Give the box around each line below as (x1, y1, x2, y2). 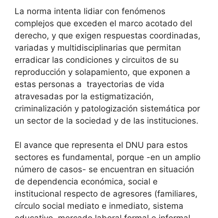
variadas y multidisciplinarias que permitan (15, 42, 181, 53)
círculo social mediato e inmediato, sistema (15, 201, 183, 211)
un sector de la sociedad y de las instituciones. (15, 115, 199, 126)
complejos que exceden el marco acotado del (15, 18, 192, 28)
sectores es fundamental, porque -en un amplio (15, 152, 200, 162)
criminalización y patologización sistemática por (15, 103, 200, 113)
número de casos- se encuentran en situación (15, 164, 194, 174)
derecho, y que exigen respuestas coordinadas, (15, 30, 200, 40)
